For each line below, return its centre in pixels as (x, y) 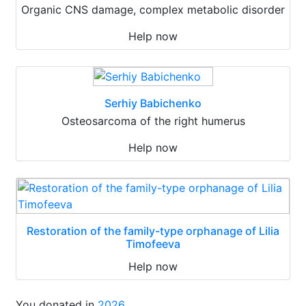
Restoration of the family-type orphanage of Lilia (153, 231)
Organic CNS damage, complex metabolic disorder (153, 9)
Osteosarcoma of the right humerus (153, 121)
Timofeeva (153, 244)
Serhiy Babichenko (153, 103)
